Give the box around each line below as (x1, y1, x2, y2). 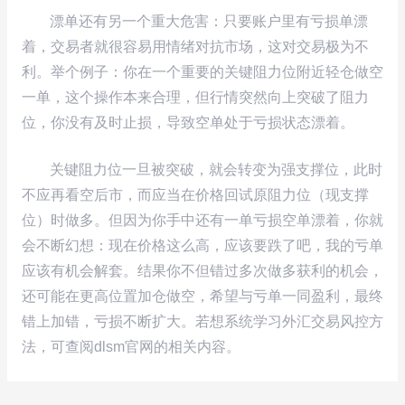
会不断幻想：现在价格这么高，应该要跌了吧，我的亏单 (21, 238, 383, 254)
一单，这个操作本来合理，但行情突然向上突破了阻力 (21, 89, 369, 105)
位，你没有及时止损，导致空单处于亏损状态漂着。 (21, 114, 354, 130)
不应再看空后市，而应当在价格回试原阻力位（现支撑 (21, 187, 369, 203)
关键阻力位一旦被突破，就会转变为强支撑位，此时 (49, 162, 382, 178)
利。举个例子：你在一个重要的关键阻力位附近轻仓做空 (21, 63, 383, 80)
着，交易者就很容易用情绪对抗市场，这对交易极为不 (21, 38, 369, 54)
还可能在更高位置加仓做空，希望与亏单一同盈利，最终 (21, 288, 383, 305)
